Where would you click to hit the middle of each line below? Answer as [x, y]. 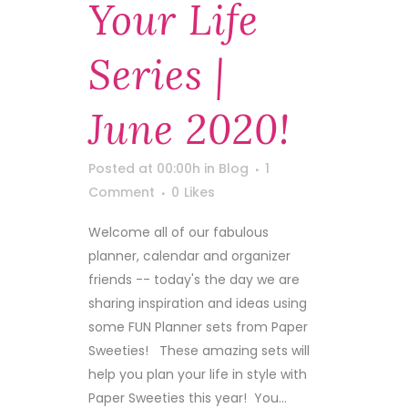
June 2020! [189, 129]
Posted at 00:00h [144, 168]
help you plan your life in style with [198, 374]
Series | [157, 75]
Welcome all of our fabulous [178, 232]
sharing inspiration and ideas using [198, 303]
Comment [122, 192]
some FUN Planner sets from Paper [198, 327]
